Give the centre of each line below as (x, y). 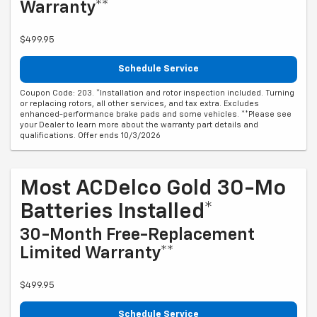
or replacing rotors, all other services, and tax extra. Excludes (139, 103)
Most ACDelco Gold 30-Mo (153, 189)
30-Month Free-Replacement (137, 235)
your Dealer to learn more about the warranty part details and (139, 125)
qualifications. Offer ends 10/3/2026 (90, 135)
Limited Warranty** (97, 253)
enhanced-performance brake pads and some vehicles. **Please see (156, 114)
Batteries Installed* (116, 212)
